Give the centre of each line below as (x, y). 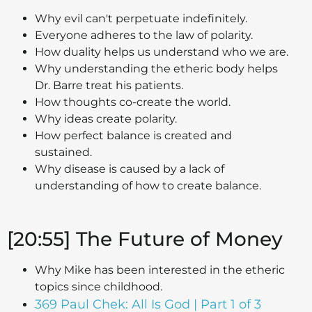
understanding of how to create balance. (148, 185)
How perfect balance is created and (133, 135)
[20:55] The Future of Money (145, 239)
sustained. (63, 152)
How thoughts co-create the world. (133, 102)
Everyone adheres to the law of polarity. (144, 35)
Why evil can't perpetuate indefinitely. (141, 18)
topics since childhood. (99, 286)
